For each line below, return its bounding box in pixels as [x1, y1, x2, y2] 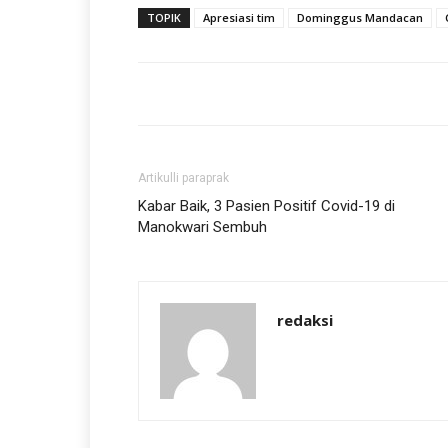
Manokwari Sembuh [138, 218, 267, 236]
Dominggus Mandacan [297, 10, 423, 25]
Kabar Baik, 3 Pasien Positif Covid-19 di [138, 197, 395, 215]
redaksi [277, 310, 333, 330]
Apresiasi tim [203, 10, 275, 25]
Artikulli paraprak [138, 171, 229, 185]
